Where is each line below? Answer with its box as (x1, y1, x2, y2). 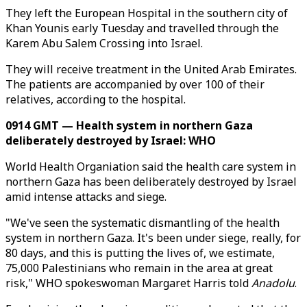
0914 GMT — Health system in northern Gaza (5, 118, 253, 133)
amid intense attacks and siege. (5, 189, 167, 204)
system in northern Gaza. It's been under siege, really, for (5, 230, 301, 245)
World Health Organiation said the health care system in (5, 159, 296, 174)
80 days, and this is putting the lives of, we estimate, (5, 245, 275, 260)
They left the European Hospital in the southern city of (5, 5, 288, 21)
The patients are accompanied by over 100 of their (5, 77, 265, 92)
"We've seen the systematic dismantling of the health (5, 215, 280, 230)
